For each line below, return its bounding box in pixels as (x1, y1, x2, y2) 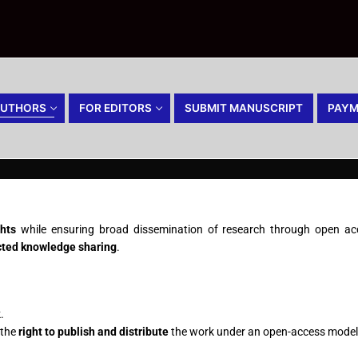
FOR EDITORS (79, 101, 152, 114)
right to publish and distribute (18, 324, 169, 338)
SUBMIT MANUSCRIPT (185, 101, 303, 114)
